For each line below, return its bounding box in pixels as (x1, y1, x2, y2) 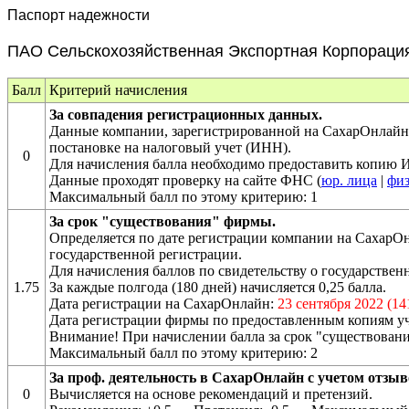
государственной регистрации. (49, 246, 242, 262)
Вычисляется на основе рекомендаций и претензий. (49, 386, 372, 402)
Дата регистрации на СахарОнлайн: (49, 296, 278, 311)
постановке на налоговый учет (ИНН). (49, 140, 291, 155)
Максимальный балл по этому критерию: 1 (49, 189, 318, 204)
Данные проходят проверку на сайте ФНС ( (49, 173, 321, 188)
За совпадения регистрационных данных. (49, 107, 322, 122)
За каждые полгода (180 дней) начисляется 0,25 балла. (49, 279, 386, 295)
